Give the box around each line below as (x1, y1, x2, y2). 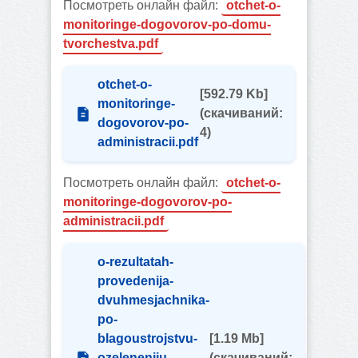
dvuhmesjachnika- (97, 293, 209, 307)
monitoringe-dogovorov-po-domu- (63, 18, 271, 31)
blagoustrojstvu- (97, 332, 197, 345)
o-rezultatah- (97, 255, 173, 268)
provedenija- (97, 274, 173, 288)
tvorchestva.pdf (63, 37, 158, 50)
